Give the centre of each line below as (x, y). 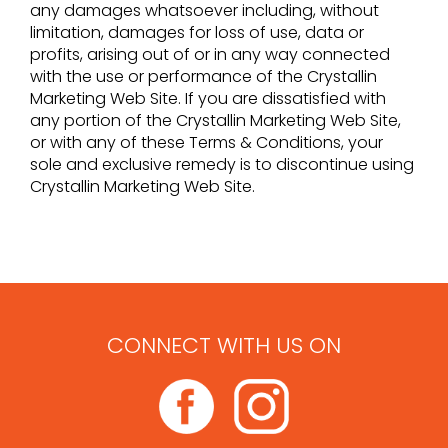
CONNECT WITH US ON (224, 345)
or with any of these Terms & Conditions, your (206, 142)
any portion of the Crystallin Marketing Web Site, (215, 120)
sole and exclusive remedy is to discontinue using (222, 164)
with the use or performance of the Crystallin (203, 76)
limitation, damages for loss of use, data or (197, 32)
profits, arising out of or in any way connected (210, 54)
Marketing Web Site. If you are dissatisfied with (208, 98)
